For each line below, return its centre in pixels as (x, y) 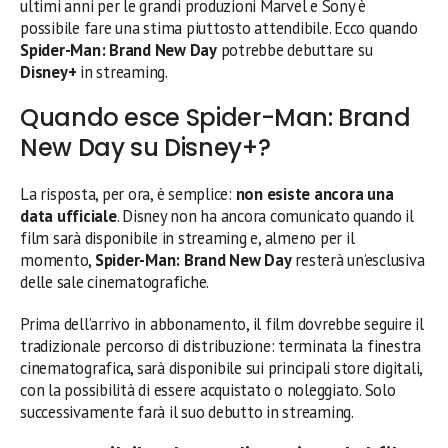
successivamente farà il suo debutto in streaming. (187, 412)
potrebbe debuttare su (294, 50)
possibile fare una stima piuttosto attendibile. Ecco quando (219, 28)
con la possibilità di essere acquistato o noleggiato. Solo (208, 390)
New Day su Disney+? (145, 147)
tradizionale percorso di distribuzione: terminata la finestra (220, 346)
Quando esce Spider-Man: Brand (215, 117)
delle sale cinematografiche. (115, 282)
